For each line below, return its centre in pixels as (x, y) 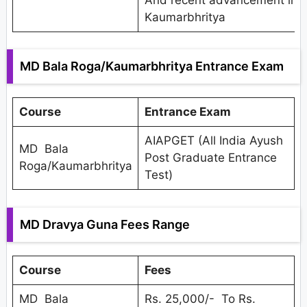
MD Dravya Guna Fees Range (105, 224)
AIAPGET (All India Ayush (213, 141)
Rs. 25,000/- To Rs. (200, 298)
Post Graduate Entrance (210, 158)
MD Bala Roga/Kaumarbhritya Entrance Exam (152, 66)
